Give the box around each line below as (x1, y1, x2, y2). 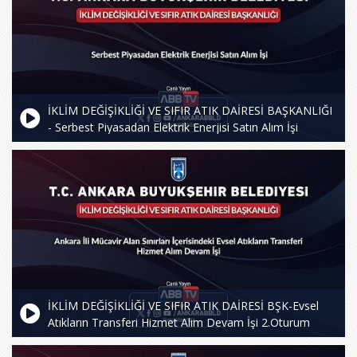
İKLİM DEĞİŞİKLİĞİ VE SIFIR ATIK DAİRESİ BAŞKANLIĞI (48, 103, 332, 119)
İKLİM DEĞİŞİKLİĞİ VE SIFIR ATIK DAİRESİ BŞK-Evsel (48, 298, 319, 314)
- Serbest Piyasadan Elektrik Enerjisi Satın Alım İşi (48, 120, 298, 135)
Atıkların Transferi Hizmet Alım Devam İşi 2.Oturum (48, 315, 310, 331)
